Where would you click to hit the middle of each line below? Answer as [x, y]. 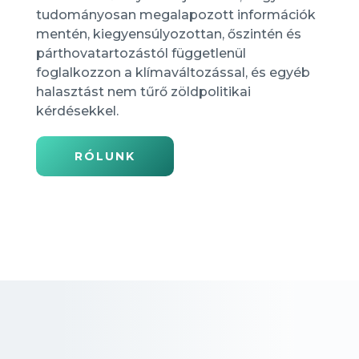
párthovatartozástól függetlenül [141, 53]
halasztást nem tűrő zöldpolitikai [143, 92]
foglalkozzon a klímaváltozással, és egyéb [173, 73]
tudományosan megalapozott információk [175, 15]
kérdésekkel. [77, 111]
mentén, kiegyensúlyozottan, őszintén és [168, 34]
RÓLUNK [105, 156]
